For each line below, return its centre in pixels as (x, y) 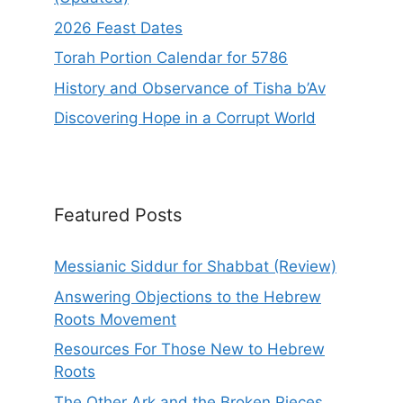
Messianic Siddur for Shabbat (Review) (195, 267)
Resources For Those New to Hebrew (189, 349)
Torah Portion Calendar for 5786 (171, 58)
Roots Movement (115, 319)
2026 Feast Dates (118, 27)
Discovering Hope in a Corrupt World (185, 118)
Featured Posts (118, 215)
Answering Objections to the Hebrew (188, 296)
